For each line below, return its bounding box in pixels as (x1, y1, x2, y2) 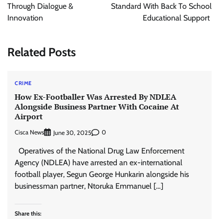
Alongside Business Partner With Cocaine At (15, 101, 179, 112)
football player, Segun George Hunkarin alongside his (15, 169, 189, 179)
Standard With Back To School (111, 1, 212, 11)
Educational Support (143, 13, 212, 22)
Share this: (15, 209, 42, 217)
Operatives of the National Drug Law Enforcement (15, 146, 184, 155)
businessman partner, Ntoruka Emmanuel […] (15, 181, 163, 191)
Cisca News (15, 129, 44, 136)
